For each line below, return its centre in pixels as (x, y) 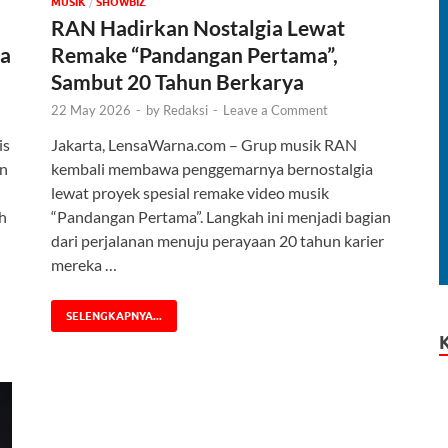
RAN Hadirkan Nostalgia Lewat (198, 28)
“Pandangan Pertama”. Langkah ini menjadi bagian (221, 217)
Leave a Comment (275, 110)
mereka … (84, 265)
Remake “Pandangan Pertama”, (194, 55)
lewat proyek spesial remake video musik (190, 193)
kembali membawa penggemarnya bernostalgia (212, 169)
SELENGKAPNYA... (114, 316)
